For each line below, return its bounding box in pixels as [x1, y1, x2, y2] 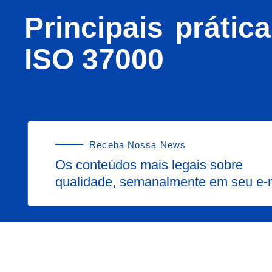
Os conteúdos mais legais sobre [55, 157, 243, 172]
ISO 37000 [24, 42, 164, 75]
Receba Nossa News [89, 139, 186, 150]
